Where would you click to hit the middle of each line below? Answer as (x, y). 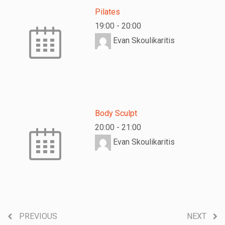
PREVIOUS (38, 216)
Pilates (107, 12)
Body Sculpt (116, 113)
